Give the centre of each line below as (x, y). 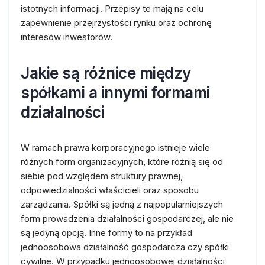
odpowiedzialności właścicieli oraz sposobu (110, 190)
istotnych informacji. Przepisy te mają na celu (112, 9)
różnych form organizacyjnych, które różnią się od (122, 162)
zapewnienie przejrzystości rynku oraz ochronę (116, 23)
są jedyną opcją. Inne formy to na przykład (106, 233)
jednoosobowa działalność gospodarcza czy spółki (125, 247)
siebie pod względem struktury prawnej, (102, 176)
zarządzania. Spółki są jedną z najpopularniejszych (122, 204)
